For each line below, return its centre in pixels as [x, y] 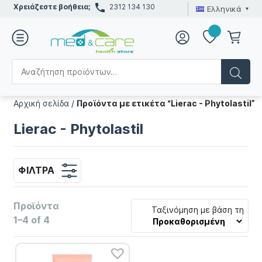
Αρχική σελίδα [42, 103]
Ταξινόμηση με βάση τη [198, 210]
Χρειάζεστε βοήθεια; [52, 7]
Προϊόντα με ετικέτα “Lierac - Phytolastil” [166, 103]
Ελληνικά [224, 8]
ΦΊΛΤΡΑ [36, 170]
